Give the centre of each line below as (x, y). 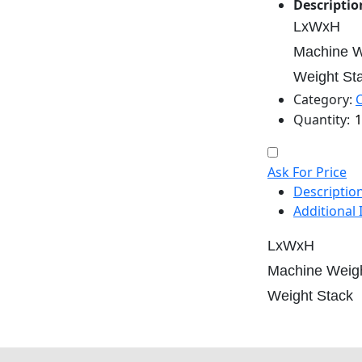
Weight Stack (310, 296)
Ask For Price (307, 173)
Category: (323, 100)
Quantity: (322, 120)
